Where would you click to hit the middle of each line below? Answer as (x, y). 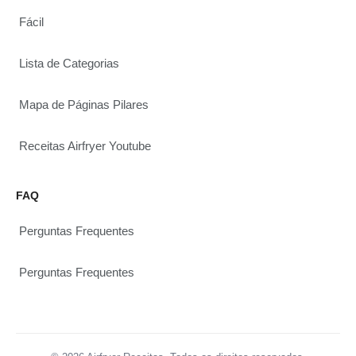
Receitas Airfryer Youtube (85, 146)
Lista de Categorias (69, 64)
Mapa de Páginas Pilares (84, 105)
